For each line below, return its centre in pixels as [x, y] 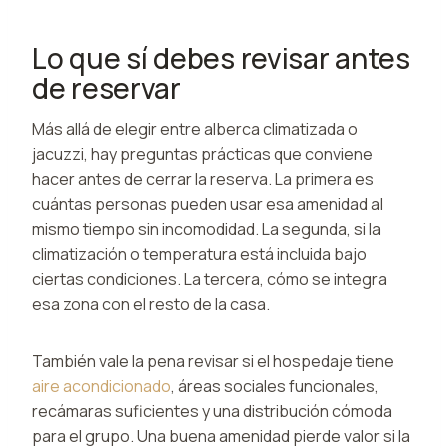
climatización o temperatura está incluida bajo [199, 253]
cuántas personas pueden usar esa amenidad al [207, 203]
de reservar [106, 87]
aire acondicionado [101, 385]
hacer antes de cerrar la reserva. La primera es [203, 178]
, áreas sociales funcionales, [275, 385]
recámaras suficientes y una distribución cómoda [212, 410]
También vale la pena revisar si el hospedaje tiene [213, 360]
